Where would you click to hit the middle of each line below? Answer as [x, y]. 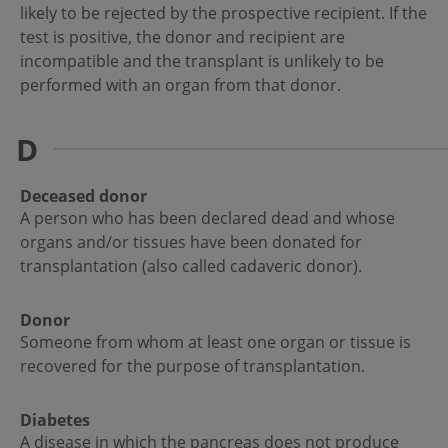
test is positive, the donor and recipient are [182, 37]
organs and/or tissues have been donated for [191, 242]
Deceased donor [83, 196]
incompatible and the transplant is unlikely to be [202, 61]
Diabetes [55, 420]
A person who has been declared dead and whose [207, 218]
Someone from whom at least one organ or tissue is [215, 342]
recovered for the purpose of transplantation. [194, 366]
